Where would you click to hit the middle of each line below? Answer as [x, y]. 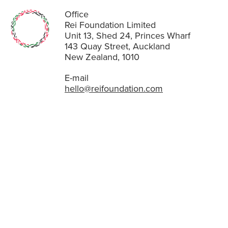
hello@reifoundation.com [114, 89]
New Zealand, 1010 [102, 57]
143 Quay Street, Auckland [117, 46]
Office [77, 14]
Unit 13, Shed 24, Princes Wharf [127, 36]
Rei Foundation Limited [110, 25]
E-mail [77, 78]
